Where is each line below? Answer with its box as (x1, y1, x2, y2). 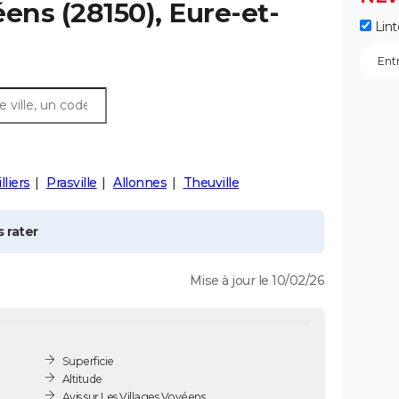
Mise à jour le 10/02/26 (189, 273, 324, 289)
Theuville (183, 175, 239, 191)
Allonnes (113, 175, 167, 191)
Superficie (61, 354, 114, 368)
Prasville (46, 175, 97, 191)
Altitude (61, 371, 102, 386)
